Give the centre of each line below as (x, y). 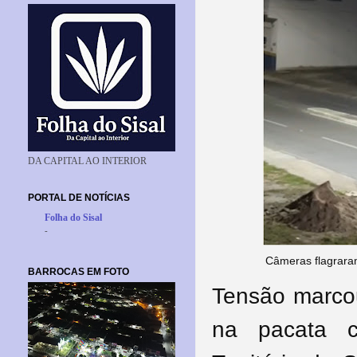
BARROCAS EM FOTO (78, 271)
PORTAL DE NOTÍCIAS (79, 197)
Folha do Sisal (73, 218)
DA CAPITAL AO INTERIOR (87, 161)
